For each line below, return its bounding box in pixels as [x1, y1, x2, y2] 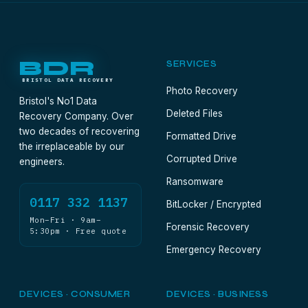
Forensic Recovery [166, 221, 250, 232]
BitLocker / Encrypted [166, 199, 261, 210]
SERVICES [166, 58, 217, 69]
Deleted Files [166, 108, 223, 119]
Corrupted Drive [166, 153, 237, 164]
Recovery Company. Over [19, 111, 133, 122]
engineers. [19, 156, 65, 167]
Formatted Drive [166, 131, 236, 142]
